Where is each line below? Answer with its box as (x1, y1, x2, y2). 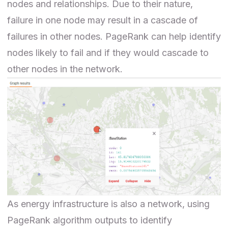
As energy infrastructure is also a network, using (7, 198, 210, 209)
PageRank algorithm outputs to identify (7, 214, 172, 225)
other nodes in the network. (7, 63, 123, 74)
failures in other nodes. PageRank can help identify (7, 31, 221, 42)
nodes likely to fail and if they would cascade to (7, 47, 209, 58)
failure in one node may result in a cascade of (7, 14, 198, 25)
